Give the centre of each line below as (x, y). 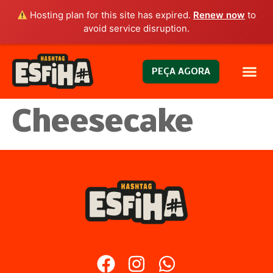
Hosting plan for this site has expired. (111, 15)
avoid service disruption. (136, 28)
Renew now (219, 15)
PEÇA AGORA (181, 71)
